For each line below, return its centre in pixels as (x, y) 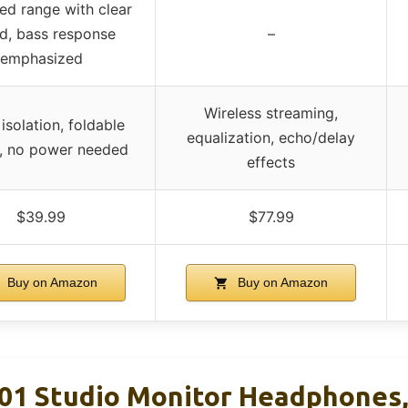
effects (271, 163)
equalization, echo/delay (271, 138)
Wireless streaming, (271, 113)
